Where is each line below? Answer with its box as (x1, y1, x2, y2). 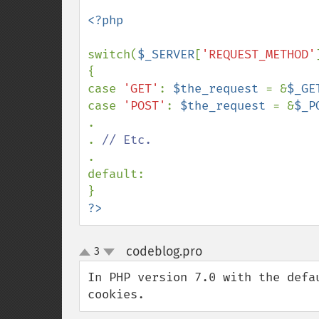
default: (88, 167, 145, 182)
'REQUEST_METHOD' (202, 47, 315, 62)
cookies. (88, 287, 145, 302)
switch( (88, 47, 137, 62)
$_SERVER (137, 47, 194, 62)
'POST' (123, 98, 166, 113)
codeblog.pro (125, 244, 202, 259)
